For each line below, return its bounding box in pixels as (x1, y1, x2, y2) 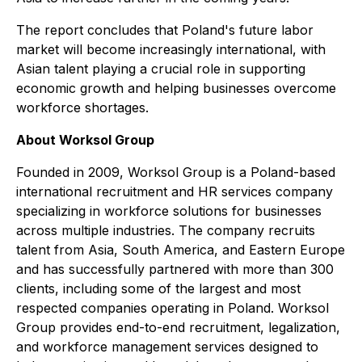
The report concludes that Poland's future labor (16, 22, 314, 39)
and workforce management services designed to (16, 339, 318, 356)
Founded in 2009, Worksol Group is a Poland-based (16, 164, 335, 181)
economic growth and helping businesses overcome (16, 80, 336, 97)
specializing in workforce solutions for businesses (16, 203, 322, 220)
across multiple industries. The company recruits (16, 222, 315, 239)
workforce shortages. (16, 99, 149, 116)
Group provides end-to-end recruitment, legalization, (16, 319, 340, 336)
